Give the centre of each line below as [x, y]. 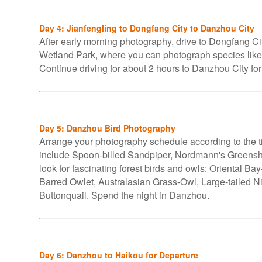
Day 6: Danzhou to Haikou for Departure [119, 255]
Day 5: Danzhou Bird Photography [107, 128]
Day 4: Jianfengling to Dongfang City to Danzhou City [147, 28]
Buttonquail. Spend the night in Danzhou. [124, 195]
